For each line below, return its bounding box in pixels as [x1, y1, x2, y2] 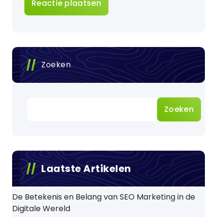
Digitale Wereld [12, 203, 70, 214]
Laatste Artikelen [41, 162, 131, 175]
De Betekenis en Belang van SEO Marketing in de [12, 191, 195, 202]
